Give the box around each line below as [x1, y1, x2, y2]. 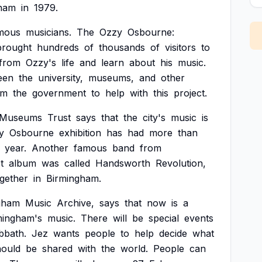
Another [32, 142, 68, 154]
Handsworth [95, 157, 150, 169]
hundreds [37, 42, 79, 53]
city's [143, 112, 166, 123]
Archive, [57, 197, 94, 209]
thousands [99, 42, 145, 53]
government [32, 87, 86, 99]
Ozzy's [26, 57, 56, 68]
